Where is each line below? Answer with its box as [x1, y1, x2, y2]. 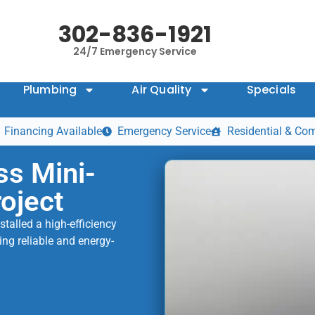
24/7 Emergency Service [73, 44, 197, 58]
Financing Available [4, 124, 102, 139]
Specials [246, 82, 297, 98]
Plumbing [22, 82, 77, 98]
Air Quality [131, 82, 192, 98]
